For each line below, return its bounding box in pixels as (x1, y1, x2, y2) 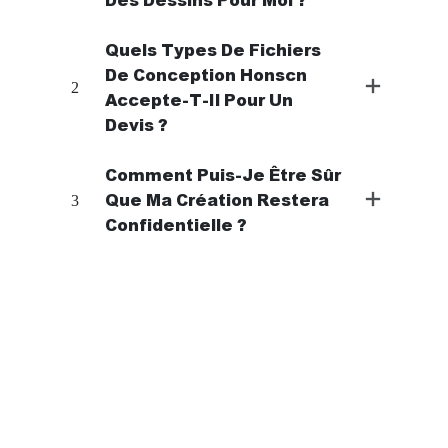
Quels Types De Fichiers (104, 37, 321, 61)
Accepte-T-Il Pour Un (104, 87, 293, 111)
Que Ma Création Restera (104, 187, 329, 211)
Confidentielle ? (104, 212, 247, 236)
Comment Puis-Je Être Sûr (104, 162, 341, 186)
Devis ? (104, 112, 168, 136)
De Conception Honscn (104, 62, 307, 86)
